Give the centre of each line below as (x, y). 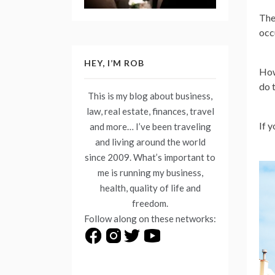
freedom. (150, 203)
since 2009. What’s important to (150, 157)
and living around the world (150, 142)
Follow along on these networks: (150, 219)
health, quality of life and (150, 188)
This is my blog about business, (150, 96)
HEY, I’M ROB (114, 63)
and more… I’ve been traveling (150, 127)
